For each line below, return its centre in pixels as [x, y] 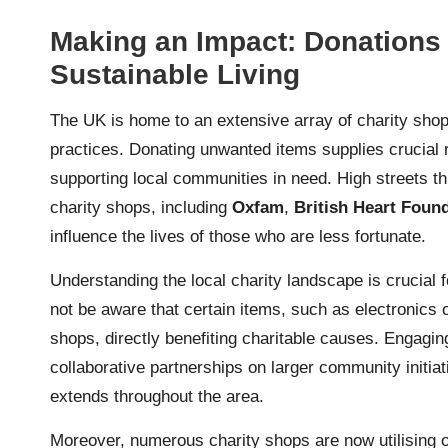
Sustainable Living [175, 74]
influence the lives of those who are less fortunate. [238, 236]
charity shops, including [141, 207]
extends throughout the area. [157, 396]
